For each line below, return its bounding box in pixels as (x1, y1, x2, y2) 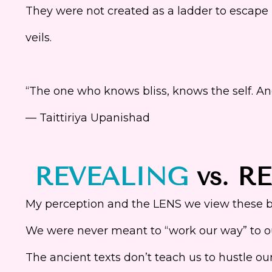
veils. (25, 30, 52, 44)
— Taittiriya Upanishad (25, 110, 150, 124)
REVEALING (35, 161, 188, 192)
